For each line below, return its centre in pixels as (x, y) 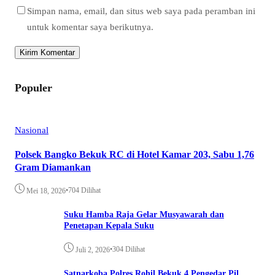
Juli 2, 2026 (93, 250)
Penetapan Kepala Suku (109, 225)
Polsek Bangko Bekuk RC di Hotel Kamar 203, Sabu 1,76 (134, 154)
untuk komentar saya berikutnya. (90, 27)
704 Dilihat (84, 191)
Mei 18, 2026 (46, 191)
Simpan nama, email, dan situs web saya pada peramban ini (141, 11)
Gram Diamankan (53, 167)
